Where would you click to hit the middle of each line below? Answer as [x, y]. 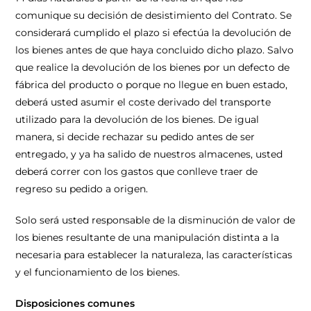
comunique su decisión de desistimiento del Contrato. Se [154, 15]
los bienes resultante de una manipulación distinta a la [148, 237]
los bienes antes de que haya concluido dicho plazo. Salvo [155, 50]
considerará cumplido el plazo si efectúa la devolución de [153, 33]
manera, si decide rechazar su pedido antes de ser [135, 137]
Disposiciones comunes [75, 303]
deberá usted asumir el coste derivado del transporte [143, 102]
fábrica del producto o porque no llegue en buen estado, [152, 85]
